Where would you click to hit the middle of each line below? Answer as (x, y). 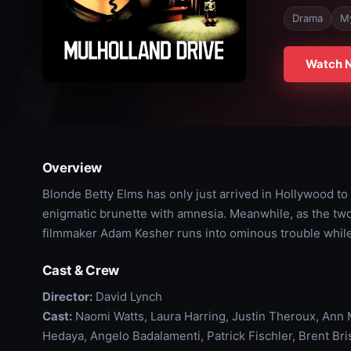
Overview (72, 168)
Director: (67, 297)
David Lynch (127, 297)
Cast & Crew (81, 270)
